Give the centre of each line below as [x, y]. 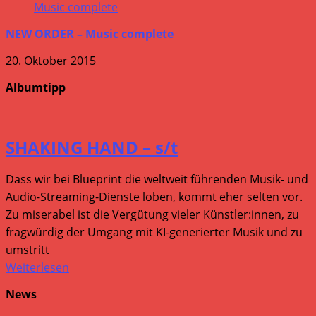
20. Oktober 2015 [51, 60]
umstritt [28, 250]
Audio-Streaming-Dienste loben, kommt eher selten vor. [154, 197]
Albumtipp [36, 87]
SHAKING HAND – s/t [92, 147]
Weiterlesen [37, 268]
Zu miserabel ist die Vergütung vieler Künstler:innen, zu [152, 215]
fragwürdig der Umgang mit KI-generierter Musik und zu [154, 232]
